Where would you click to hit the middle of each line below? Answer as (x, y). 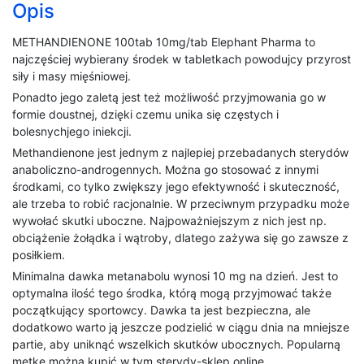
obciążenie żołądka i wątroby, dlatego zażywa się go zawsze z (180, 238)
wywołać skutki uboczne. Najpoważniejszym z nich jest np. (169, 221)
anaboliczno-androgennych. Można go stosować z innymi (165, 170)
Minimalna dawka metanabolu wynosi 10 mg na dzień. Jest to (175, 276)
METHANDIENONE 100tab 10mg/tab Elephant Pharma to (164, 42)
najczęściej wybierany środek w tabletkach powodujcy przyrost (182, 59)
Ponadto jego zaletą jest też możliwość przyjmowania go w (169, 97)
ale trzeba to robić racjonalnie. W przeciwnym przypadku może (181, 204)
